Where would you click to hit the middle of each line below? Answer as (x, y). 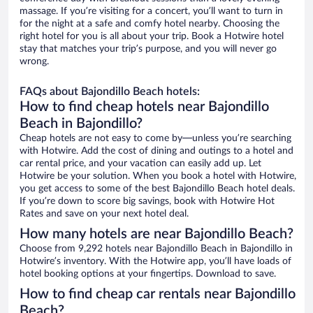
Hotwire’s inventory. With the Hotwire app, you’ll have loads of (155, 262)
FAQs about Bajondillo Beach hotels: (110, 92)
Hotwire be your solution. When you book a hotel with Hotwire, (158, 176)
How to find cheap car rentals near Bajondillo (158, 294)
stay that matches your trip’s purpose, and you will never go (148, 49)
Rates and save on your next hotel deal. (104, 214)
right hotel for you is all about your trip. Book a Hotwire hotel (152, 37)
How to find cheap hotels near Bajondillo (144, 107)
